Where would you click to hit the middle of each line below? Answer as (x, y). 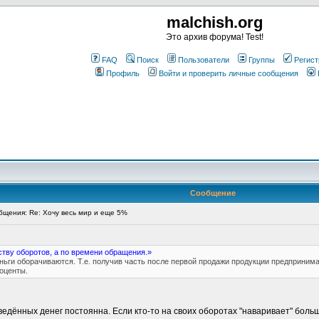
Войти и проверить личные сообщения (229, 73)
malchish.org (214, 22)
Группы (262, 60)
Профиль (123, 73)
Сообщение (213, 193)
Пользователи (204, 60)
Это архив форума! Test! (214, 37)
